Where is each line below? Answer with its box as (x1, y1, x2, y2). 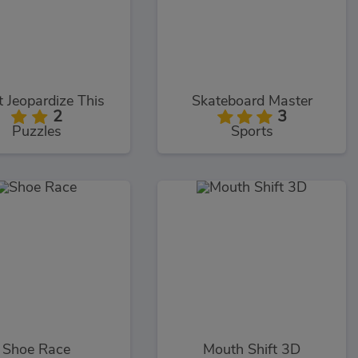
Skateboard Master (191, 93, 312, 109)
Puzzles (11, 124, 62, 139)
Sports (230, 124, 273, 139)
